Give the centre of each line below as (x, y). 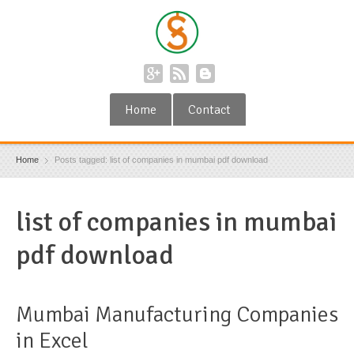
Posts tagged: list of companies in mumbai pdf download (161, 160)
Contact (209, 110)
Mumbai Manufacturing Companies (177, 314)
